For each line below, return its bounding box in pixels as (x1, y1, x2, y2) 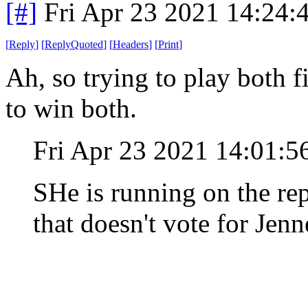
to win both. (5, 93, 137, 123)
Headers (113, 38, 148, 50)
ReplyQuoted (45, 38, 103, 50)
